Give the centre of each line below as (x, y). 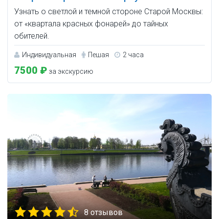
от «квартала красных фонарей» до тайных (91, 24)
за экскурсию (70, 72)
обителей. (32, 36)
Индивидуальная (49, 55)
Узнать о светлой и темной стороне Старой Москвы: (109, 12)
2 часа (133, 55)
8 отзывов (103, 213)
